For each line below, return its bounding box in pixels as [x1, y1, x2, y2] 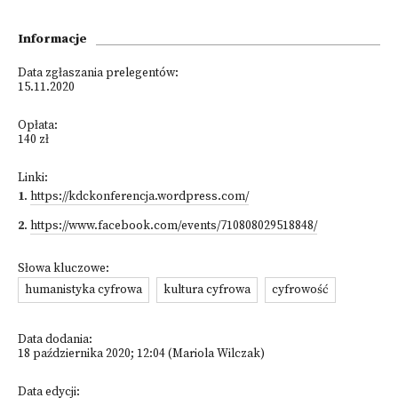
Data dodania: [18, 332, 92, 347]
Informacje [18, 31, 87, 47]
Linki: [18, 171, 48, 186]
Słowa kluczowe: [18, 261, 109, 276]
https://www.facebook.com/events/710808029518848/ [30, 219, 317, 234]
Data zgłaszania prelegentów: [18, 66, 179, 81]
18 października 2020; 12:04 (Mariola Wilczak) [18, 346, 265, 362]
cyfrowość [272, 283, 329, 298]
